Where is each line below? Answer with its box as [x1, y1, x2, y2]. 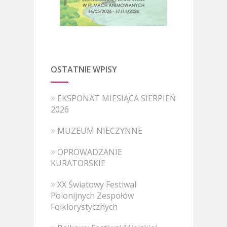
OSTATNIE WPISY [51, 63, 118, 75]
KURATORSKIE [51, 157, 106, 169]
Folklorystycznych [51, 201, 118, 212]
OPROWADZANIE [57, 146, 123, 158]
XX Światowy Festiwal [57, 178, 137, 190]
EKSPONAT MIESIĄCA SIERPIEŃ [57, 92, 176, 104]
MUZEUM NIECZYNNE [57, 125, 143, 136]
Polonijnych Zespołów [51, 190, 134, 201]
